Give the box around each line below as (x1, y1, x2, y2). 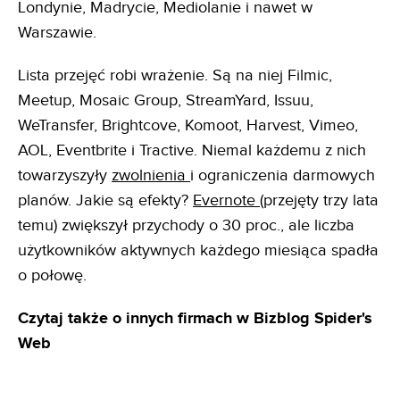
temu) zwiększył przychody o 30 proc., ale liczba (18, 215, 354, 235)
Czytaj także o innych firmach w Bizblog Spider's (18, 308, 372, 329)
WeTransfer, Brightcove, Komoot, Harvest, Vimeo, (18, 115, 358, 135)
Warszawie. (18, 22, 96, 42)
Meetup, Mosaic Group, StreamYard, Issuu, (18, 90, 313, 110)
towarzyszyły (18, 165, 112, 185)
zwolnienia (112, 165, 190, 185)
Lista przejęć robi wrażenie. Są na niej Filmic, (18, 65, 332, 85)
